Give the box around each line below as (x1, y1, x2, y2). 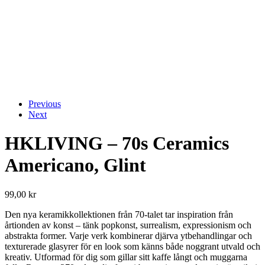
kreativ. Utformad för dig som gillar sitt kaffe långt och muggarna (5, 251, 247, 262)
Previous (28, 99, 61, 109)
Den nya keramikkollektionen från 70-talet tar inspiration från (5, 209, 233, 219)
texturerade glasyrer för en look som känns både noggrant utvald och (5, 241, 260, 251)
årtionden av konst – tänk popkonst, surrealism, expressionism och (5, 219, 251, 230)
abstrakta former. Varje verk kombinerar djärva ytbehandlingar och (5, 230, 252, 241)
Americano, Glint (5, 154, 146, 176)
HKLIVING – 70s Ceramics (5, 132, 229, 154)
